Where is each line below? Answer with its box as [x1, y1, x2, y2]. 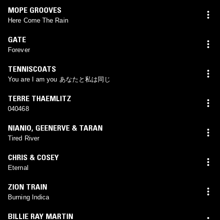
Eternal [8, 164, 28, 171]
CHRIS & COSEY [8, 152, 59, 162]
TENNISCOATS [8, 63, 56, 74]
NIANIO [8, 122, 31, 133]
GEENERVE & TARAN [35, 122, 103, 133]
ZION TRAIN [8, 181, 47, 192]
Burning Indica [8, 193, 50, 201]
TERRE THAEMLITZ [8, 93, 71, 103]
